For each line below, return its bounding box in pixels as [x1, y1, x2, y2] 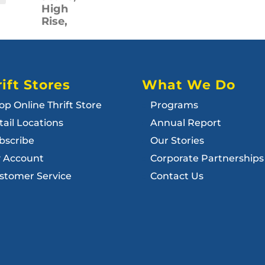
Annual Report [150, 117, 222, 129]
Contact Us [150, 170, 204, 182]
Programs [150, 99, 199, 111]
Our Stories [150, 135, 205, 147]
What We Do [142, 77, 236, 93]
